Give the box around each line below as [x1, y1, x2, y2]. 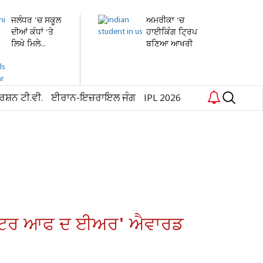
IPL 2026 [144, 92, 181, 105]
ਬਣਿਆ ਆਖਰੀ [146, 39, 193, 50]
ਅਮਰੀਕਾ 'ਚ [146, 15, 184, 26]
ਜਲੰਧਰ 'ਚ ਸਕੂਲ [11, 15, 61, 26]
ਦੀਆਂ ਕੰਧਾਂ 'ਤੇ [11, 27, 53, 38]
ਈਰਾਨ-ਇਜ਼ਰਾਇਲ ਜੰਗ [51, 92, 136, 105]
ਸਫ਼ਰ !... [146, 50, 171, 62]
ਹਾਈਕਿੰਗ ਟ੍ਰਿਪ [146, 27, 197, 38]
